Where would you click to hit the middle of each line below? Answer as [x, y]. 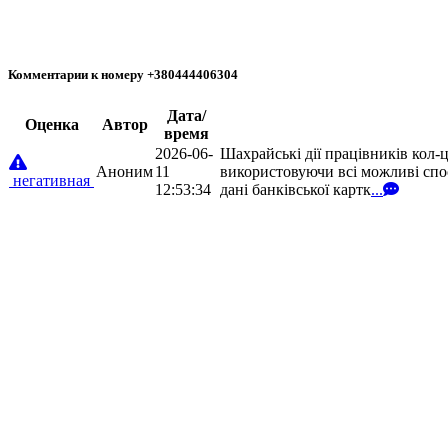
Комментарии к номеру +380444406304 [123, 75]
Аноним [124, 171]
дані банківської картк [295, 189]
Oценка [51, 124]
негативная [51, 180]
